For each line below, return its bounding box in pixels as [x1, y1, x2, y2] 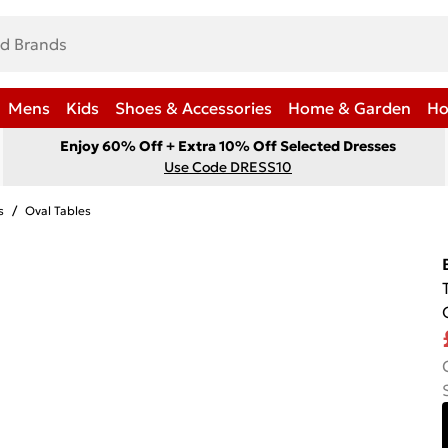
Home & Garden [288, 98, 411, 118]
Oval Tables [25, 203, 91, 218]
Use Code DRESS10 [164, 158, 292, 176]
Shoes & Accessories [115, 98, 272, 118]
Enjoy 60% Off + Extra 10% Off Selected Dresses [60, 137, 396, 155]
